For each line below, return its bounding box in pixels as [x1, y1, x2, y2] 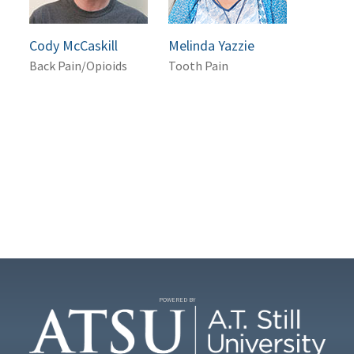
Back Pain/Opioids [29, 58, 127, 74]
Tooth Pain [168, 58, 228, 74]
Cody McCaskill [29, 36, 118, 55]
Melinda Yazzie [168, 36, 254, 55]
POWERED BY [159, 296, 195, 304]
